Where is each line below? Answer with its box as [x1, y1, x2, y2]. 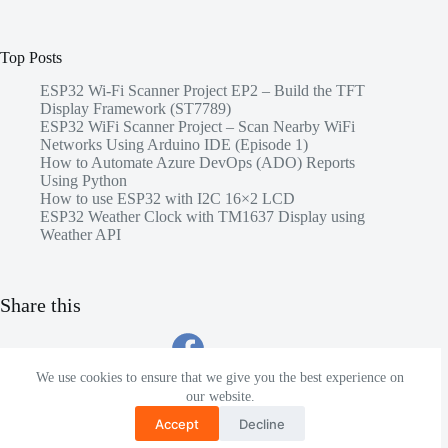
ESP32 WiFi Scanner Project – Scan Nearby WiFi [40, 118, 355, 135]
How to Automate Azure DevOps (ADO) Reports [40, 154, 355, 171]
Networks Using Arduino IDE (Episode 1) [40, 136, 308, 153]
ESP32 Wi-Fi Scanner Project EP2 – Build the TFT [40, 82, 365, 99]
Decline [239, 415, 286, 432]
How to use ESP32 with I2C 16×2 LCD [40, 190, 295, 207]
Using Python [40, 172, 127, 189]
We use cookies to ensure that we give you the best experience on [36, 370, 405, 385]
